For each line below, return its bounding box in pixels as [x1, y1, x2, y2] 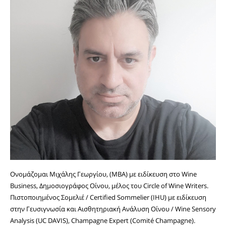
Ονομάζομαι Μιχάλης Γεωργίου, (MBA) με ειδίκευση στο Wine [10, 169, 197, 179]
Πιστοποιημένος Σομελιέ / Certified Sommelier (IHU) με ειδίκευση [10, 193, 206, 202]
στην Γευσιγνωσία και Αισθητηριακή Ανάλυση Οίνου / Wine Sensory [10, 204, 216, 214]
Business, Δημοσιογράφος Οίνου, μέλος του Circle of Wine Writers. [10, 181, 208, 191]
